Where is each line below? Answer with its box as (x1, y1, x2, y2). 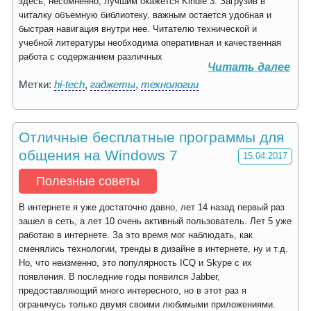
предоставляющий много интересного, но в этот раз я (19, 285, 246, 296)
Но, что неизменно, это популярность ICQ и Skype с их (19, 258, 252, 268)
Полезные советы (36, 174, 140, 188)
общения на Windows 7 (19, 147, 178, 163)
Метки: (19, 78, 54, 90)
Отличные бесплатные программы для (19, 129, 284, 145)
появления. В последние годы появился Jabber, (19, 271, 220, 282)
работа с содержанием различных (19, 51, 162, 62)
